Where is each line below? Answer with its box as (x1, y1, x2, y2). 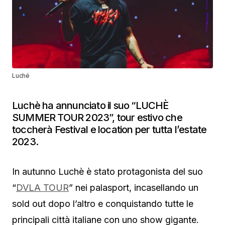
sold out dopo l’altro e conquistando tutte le (12, 198, 193, 209)
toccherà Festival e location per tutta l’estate (12, 124, 207, 136)
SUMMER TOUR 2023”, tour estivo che (12, 111, 182, 124)
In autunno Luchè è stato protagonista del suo (12, 166, 203, 177)
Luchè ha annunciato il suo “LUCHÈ (12, 99, 169, 112)
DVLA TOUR (16, 182, 69, 193)
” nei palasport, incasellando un (69, 182, 198, 193)
